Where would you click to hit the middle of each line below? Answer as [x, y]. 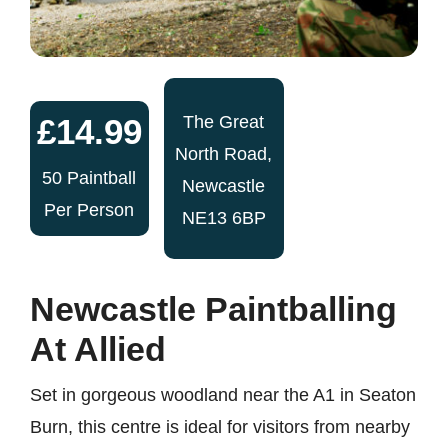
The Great [224, 121]
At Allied [97, 348]
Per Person [89, 209]
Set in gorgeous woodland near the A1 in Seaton [222, 394]
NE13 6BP [223, 217]
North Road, [224, 153]
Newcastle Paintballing [213, 308]
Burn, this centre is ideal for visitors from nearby [219, 426]
